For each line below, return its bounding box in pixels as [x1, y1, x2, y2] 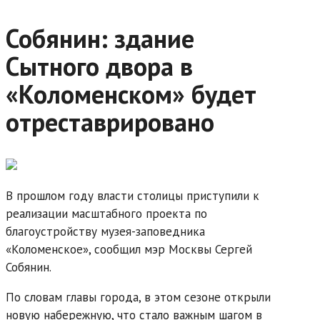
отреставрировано [6, 104, 214, 139]
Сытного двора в [6, 49, 193, 83]
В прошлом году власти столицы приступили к [6, 187, 259, 204]
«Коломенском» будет [6, 76, 256, 111]
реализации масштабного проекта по [6, 205, 207, 221]
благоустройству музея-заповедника [6, 223, 205, 239]
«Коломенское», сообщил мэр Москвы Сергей [6, 241, 252, 257]
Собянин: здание [6, 21, 194, 55]
